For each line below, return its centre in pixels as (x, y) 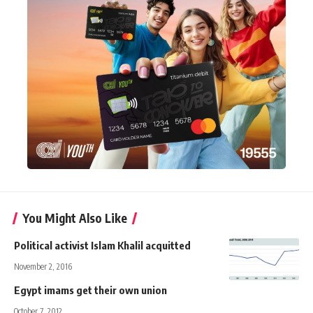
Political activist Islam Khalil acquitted (102, 246)
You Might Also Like (75, 218)
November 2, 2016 (43, 267)
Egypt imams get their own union (90, 290)
